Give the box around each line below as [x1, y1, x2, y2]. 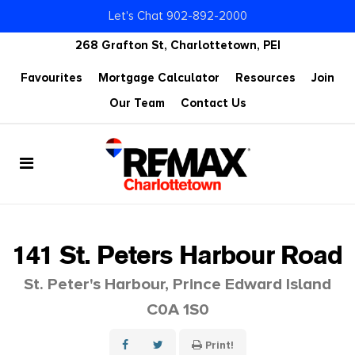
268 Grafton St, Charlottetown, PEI [74, 38, 281, 52]
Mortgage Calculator [98, 71, 219, 85]
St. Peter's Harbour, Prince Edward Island [24, 273, 331, 294]
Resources [235, 71, 296, 85]
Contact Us [180, 96, 246, 110]
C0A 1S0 [146, 299, 209, 319]
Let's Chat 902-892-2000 [108, 9, 247, 23]
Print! [204, 338, 234, 352]
